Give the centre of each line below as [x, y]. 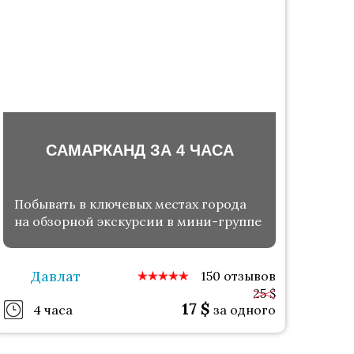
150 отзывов [238, 276]
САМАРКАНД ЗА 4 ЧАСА [139, 150]
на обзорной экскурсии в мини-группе [138, 222]
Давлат [56, 276]
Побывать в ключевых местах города [131, 204]
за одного [244, 310]
